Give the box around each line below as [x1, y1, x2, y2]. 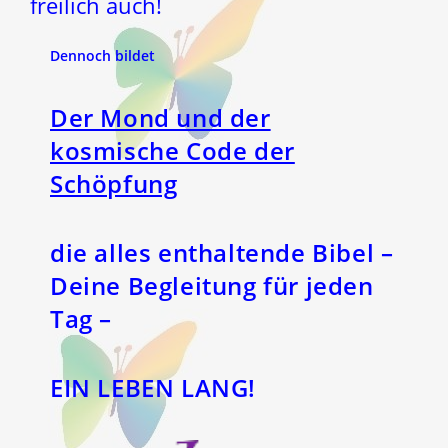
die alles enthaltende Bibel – [50, 235, 394, 269]
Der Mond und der [50, 100, 271, 134]
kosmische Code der [50, 133, 295, 167]
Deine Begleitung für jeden [50, 268, 374, 302]
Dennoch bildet [50, 45, 155, 65]
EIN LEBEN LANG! [50, 370, 256, 404]
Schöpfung [50, 166, 178, 200]
